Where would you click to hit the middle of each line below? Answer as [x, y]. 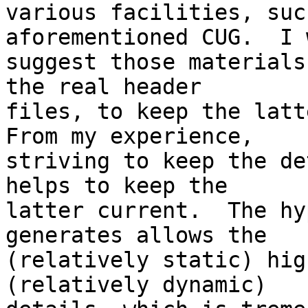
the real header [110, 87]
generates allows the [143, 235]
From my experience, [136, 136]
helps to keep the [123, 186]
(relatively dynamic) [143, 285]
